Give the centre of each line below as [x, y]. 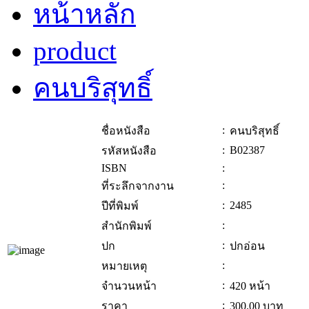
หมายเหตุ [124, 266]
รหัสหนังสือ [129, 151]
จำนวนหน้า [129, 286]
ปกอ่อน [247, 246]
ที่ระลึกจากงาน [138, 186]
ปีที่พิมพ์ [120, 206]
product [75, 51]
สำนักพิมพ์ [127, 226]
